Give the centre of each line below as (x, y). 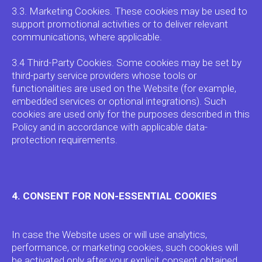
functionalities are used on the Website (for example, (124, 88)
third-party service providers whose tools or (104, 75)
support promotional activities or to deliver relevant (120, 24)
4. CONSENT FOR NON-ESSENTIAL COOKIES (114, 196)
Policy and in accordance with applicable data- (110, 127)
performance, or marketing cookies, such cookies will (125, 247)
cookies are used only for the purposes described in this (131, 114)
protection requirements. (65, 140)
